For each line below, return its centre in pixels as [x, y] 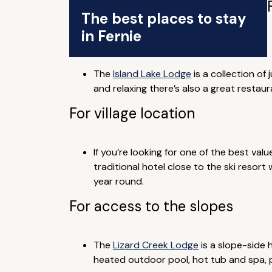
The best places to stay [164, 19]
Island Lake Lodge [152, 74]
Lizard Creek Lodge [155, 245]
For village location [132, 113]
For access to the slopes [151, 206]
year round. [118, 181]
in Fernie [111, 36]
